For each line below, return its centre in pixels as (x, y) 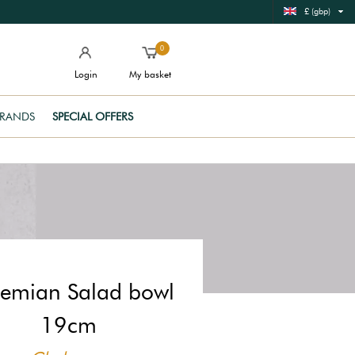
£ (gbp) (317, 11)
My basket (150, 74)
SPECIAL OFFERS (93, 116)
